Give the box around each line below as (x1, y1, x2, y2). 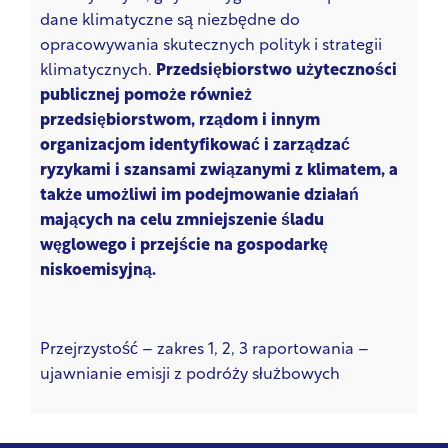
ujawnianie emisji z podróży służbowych (40, 367, 340, 384)
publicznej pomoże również (40, 88, 252, 105)
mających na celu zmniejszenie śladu (40, 213, 324, 230)
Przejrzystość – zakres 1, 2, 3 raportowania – (40, 342, 369, 359)
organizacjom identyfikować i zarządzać (40, 138, 350, 155)
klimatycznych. (40, 63, 156, 80)
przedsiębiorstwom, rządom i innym (40, 113, 320, 130)
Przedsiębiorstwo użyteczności (156, 63, 397, 80)
